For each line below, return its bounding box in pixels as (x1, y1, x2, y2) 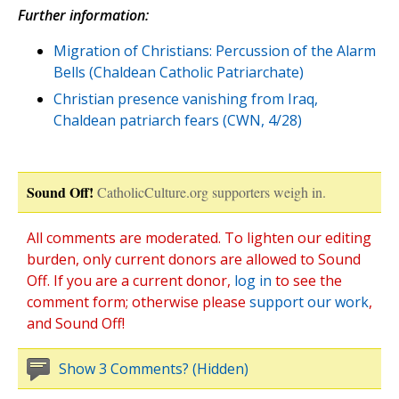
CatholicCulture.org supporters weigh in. (97, 183, 326, 202)
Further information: (18, 5, 149, 26)
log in (234, 271, 272, 291)
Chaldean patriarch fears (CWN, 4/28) (53, 110, 302, 131)
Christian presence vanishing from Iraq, (53, 89, 318, 110)
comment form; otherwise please (27, 292, 249, 313)
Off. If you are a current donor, (27, 271, 234, 291)
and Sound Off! (27, 313, 125, 334)
